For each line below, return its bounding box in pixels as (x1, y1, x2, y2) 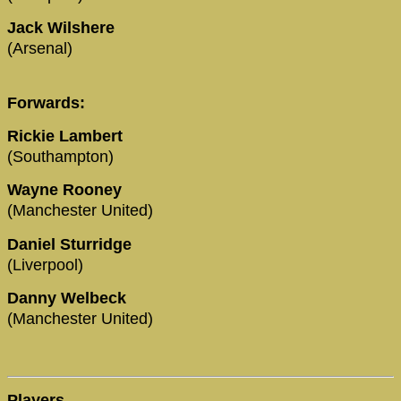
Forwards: (7, 93, 90, 112)
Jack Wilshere (7, 19, 119, 38)
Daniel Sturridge (7, 235, 136, 253)
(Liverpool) (7, 255, 83, 274)
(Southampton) (7, 148, 114, 166)
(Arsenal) (7, 39, 73, 58)
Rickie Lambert (7, 127, 127, 145)
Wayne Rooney (7, 181, 126, 200)
